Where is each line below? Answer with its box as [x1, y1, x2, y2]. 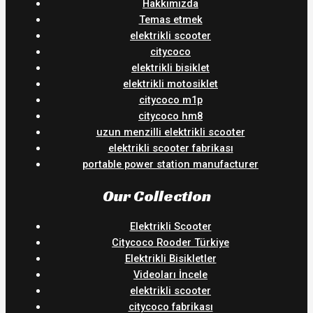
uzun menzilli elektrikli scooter [96, 125, 245, 138]
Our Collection [102, 185, 211, 205]
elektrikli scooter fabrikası [108, 141, 233, 154]
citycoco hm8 [138, 109, 203, 122]
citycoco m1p [138, 93, 203, 106]
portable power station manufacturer [82, 157, 259, 170]
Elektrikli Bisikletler [124, 252, 217, 265]
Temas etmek [138, 13, 203, 26]
